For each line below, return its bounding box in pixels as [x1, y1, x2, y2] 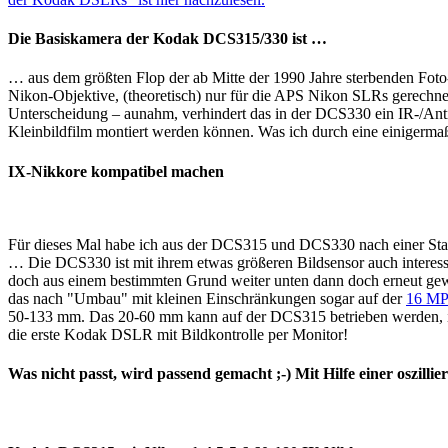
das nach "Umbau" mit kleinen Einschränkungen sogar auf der [8, 289, 406, 307]
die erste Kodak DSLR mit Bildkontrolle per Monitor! [8, 325, 352, 343]
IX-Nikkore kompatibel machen [8, 162, 224, 180]
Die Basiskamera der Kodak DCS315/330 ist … [8, 30, 327, 48]
